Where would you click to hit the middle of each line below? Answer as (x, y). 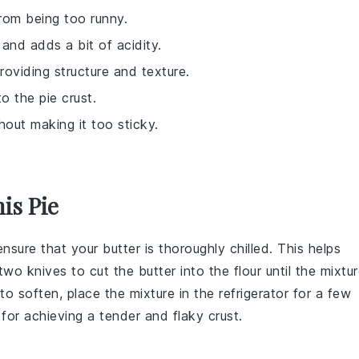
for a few (320, 293)
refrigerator (254, 293)
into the (205, 270)
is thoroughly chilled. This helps (240, 248)
